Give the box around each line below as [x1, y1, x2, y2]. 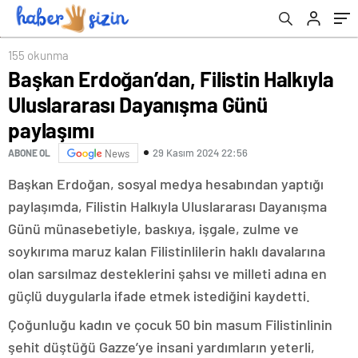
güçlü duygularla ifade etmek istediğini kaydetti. [8, 286, 310, 304]
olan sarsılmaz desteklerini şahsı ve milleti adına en [8, 264, 327, 282]
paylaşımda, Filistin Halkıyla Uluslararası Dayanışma [8, 197, 327, 215]
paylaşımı [8, 117, 94, 142]
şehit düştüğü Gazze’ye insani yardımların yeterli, [8, 337, 315, 356]
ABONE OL [8, 147, 50, 159]
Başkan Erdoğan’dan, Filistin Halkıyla [8, 66, 334, 91]
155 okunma [8, 47, 69, 62]
